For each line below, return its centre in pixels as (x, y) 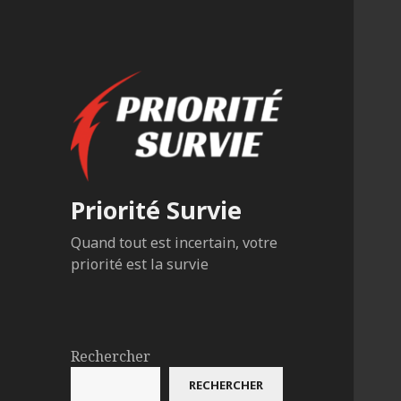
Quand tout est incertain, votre (175, 243)
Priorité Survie (157, 210)
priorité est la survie (140, 264)
